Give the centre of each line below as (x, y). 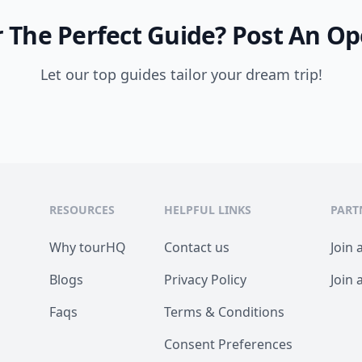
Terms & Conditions (225, 312)
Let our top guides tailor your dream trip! (181, 74)
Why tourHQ (88, 247)
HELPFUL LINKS (208, 210)
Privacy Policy (206, 280)
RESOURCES (82, 210)
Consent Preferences (229, 344)
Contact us (197, 247)
